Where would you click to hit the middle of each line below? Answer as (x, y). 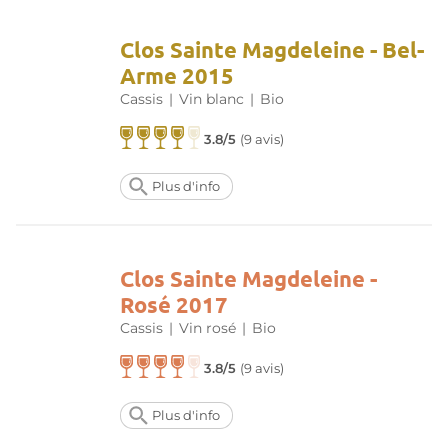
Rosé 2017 (174, 305)
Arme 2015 (177, 76)
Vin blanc (211, 99)
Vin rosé (207, 328)
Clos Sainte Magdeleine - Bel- (272, 50)
